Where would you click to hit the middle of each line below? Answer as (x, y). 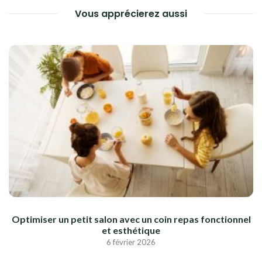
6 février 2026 (131, 242)
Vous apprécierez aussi (131, 14)
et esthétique (131, 230)
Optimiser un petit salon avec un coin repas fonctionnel (131, 219)
